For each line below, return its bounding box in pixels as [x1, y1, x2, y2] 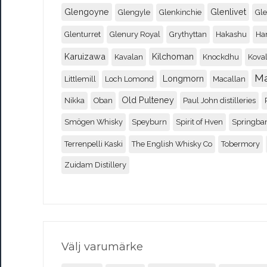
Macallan [213, 74, 246, 83]
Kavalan [114, 52, 143, 61]
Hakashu [216, 29, 247, 39]
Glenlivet [210, 6, 246, 17]
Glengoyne [64, 6, 109, 17]
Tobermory [221, 139, 260, 148]
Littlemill [64, 74, 96, 83]
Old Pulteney [122, 94, 174, 105]
